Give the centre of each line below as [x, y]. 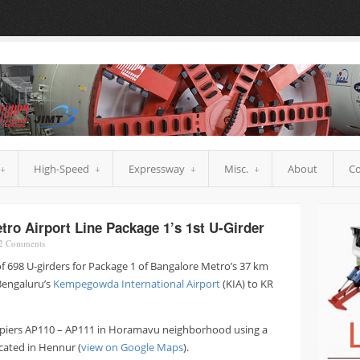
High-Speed [61, 169]
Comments [24, 243]
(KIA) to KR [247, 283]
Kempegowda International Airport [137, 283]
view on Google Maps [132, 347]
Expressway [157, 169]
